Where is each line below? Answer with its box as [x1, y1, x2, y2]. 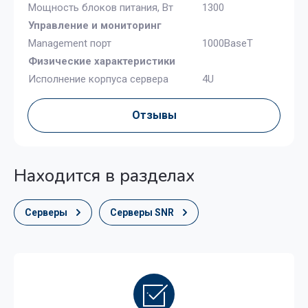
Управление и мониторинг [28, 19, 162, 32]
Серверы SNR [110, 206, 174, 218]
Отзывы [131, 108, 177, 122]
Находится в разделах [14, 164, 195, 188]
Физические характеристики [28, 54, 175, 67]
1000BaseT [202, 36, 253, 49]
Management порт [28, 36, 111, 49]
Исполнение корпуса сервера [28, 72, 168, 85]
